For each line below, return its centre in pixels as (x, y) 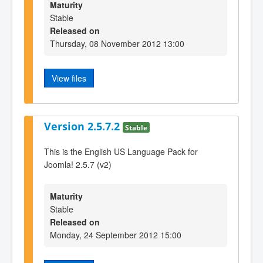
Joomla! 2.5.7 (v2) (78, 164)
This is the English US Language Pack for (121, 151)
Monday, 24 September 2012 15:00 (116, 235)
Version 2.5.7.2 (83, 127)
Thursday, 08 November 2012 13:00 (117, 43)
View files (69, 78)
